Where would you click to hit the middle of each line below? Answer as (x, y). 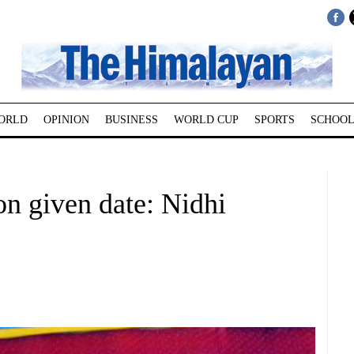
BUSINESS (131, 120)
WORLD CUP (206, 120)
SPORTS (274, 120)
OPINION (66, 120)
